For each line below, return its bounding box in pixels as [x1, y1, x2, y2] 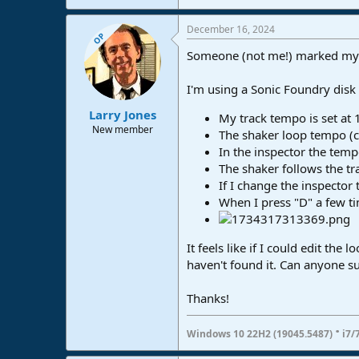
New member [91, 122, 153, 136]
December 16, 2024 [187, 22, 275, 37]
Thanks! [187, 290, 229, 307]
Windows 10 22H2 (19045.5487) [187, 327, 335, 341]
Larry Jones [88, 106, 156, 123]
